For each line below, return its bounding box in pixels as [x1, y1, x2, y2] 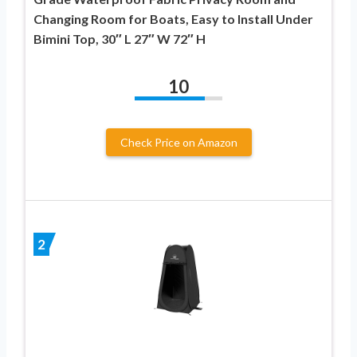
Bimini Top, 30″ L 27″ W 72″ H [33, 31, 206, 47]
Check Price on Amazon [120, 135, 237, 150]
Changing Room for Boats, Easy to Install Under [33, 11, 313, 27]
